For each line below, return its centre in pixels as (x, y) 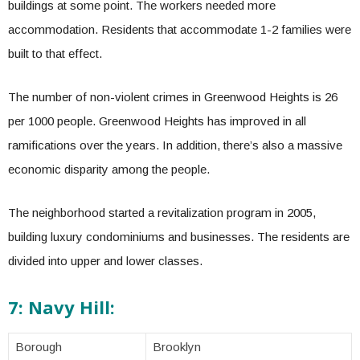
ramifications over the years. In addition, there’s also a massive (175, 145)
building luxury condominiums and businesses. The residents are (179, 237)
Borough (39, 347)
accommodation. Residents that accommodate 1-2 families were (180, 29)
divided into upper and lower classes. (107, 261)
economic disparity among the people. (110, 169)
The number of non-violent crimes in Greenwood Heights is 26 (173, 97)
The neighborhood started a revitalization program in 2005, (162, 213)
